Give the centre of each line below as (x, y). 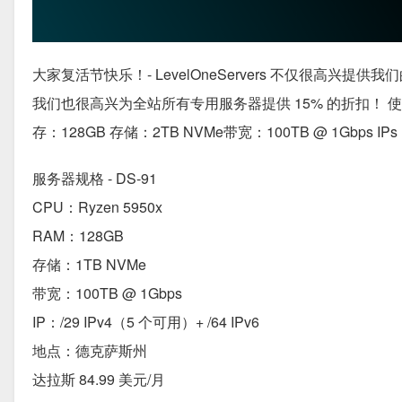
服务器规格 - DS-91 (95, 179)
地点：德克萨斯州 (90, 351)
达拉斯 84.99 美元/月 (99, 380)
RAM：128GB (78, 236)
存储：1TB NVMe (89, 265)
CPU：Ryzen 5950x (97, 207)
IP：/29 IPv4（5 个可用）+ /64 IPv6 (146, 322)
